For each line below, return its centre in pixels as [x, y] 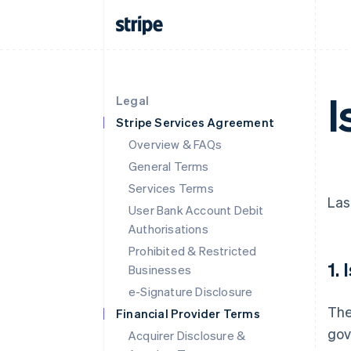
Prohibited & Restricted [193, 251]
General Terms [169, 166]
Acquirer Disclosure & [187, 335]
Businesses [160, 270]
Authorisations [168, 229]
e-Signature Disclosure [191, 291]
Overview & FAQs [175, 144]
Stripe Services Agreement [195, 122]
